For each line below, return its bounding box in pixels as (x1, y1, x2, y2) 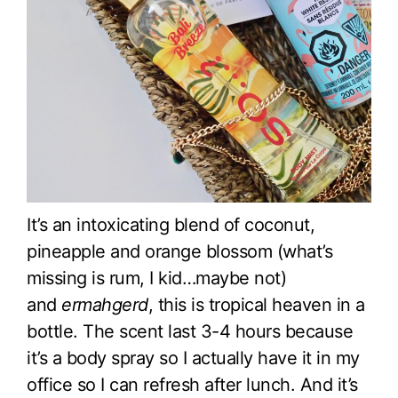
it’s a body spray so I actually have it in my (27, 346, 360, 369)
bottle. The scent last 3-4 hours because (27, 320, 353, 342)
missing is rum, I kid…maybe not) (27, 267, 286, 289)
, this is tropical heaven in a (147, 293, 365, 315)
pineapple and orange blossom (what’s (27, 240, 332, 262)
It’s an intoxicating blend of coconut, (27, 213, 314, 235)
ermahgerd (61, 293, 148, 315)
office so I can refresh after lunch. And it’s (27, 373, 358, 395)
